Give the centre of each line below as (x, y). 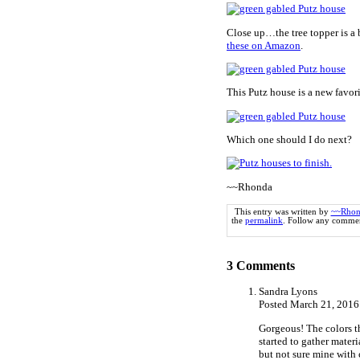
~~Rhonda (250, 186)
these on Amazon (264, 45)
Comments (264, 265)
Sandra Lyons (288, 292)
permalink (264, 221)
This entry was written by (282, 212)
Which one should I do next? (289, 140)
